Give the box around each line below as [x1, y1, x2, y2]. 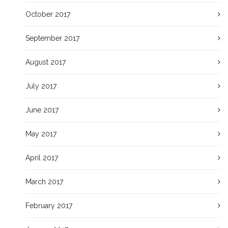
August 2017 [25, 58, 66, 66]
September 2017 [25, 34, 79, 42]
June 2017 [25, 106, 59, 114]
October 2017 [25, 10, 70, 18]
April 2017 [25, 154, 58, 162]
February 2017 [25, 202, 72, 210]
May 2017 [25, 130, 56, 138]
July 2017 [25, 82, 56, 90]
